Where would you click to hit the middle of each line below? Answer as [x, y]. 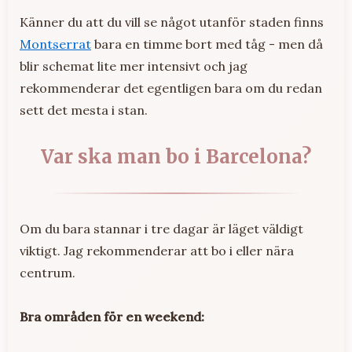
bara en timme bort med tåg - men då [207, 44]
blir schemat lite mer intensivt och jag [134, 66]
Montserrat [55, 44]
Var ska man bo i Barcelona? [176, 157]
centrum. [48, 273]
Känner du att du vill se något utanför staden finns [172, 22]
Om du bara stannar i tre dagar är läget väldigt [161, 229]
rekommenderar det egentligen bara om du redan [171, 88]
